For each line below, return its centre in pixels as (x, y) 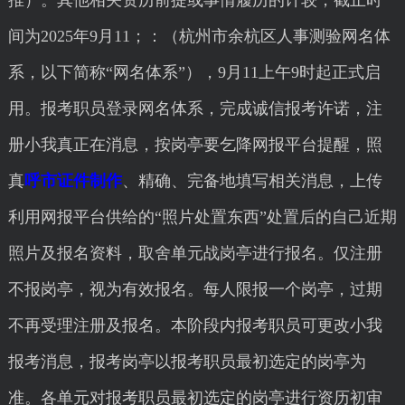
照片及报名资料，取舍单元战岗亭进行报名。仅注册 (195, 253)
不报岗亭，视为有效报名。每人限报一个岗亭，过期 (195, 289)
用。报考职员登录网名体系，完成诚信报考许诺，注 (195, 108)
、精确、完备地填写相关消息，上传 (252, 181)
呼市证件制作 (73, 181)
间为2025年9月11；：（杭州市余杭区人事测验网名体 (199, 36)
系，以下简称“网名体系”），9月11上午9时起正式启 (194, 72)
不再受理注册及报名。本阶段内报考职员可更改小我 (195, 325)
